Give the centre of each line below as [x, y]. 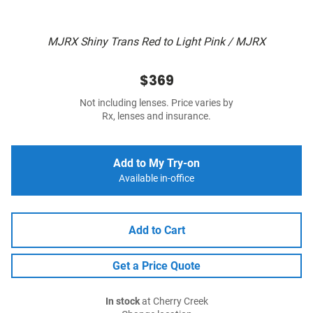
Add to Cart [156, 231]
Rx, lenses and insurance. [156, 117]
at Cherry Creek [174, 302]
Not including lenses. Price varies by [156, 103]
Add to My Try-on [156, 163]
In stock [122, 302]
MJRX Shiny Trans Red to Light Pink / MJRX [156, 42]
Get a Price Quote [156, 266]
